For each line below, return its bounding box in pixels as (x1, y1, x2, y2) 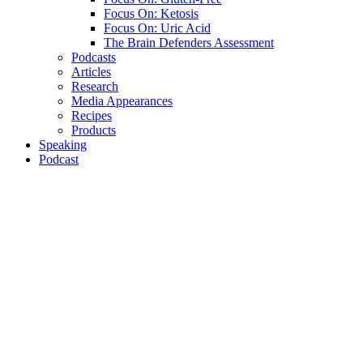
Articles (71, 65, 111, 79)
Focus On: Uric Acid (104, 21, 211, 35)
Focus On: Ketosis (104, 6, 199, 20)
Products (71, 123, 116, 137)
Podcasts (71, 50, 116, 64)
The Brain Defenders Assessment (104, 36, 274, 49)
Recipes (71, 109, 112, 122)
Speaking (39, 138, 87, 152)
